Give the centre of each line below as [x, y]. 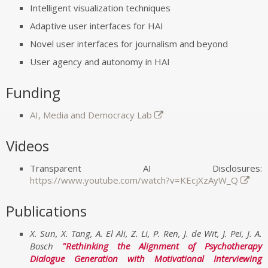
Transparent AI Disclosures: [146, 168]
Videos [28, 146]
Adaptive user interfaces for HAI [97, 26]
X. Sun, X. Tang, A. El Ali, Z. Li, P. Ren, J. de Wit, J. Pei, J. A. [146, 233]
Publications [46, 211]
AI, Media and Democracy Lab [91, 115]
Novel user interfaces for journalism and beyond [129, 44]
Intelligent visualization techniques [100, 8]
